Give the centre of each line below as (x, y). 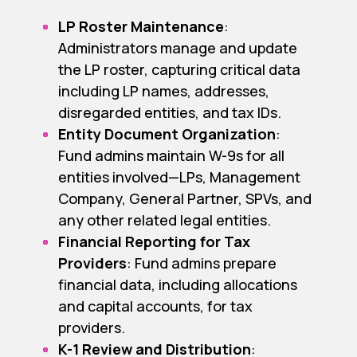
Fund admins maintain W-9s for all (171, 156)
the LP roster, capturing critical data (179, 70)
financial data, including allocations (177, 285)
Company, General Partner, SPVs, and (184, 199)
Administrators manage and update (177, 48)
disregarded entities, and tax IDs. (169, 113)
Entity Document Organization (167, 134)
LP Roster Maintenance (141, 27)
